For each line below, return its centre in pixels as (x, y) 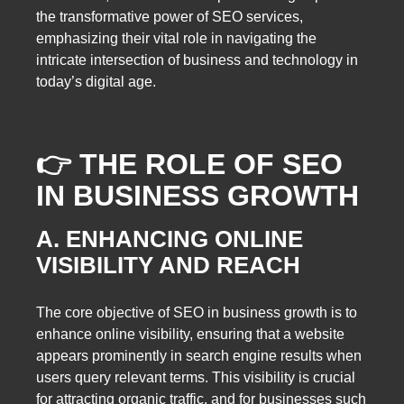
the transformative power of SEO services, (170, 16)
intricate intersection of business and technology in (197, 60)
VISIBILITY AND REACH (168, 265)
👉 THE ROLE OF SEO (189, 164)
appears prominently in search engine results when (199, 356)
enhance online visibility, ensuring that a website (190, 335)
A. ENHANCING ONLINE (170, 239)
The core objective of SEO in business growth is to (197, 313)
